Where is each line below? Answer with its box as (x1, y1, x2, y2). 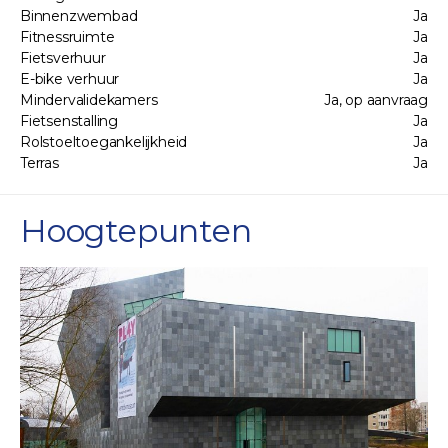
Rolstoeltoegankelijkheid (20, 132, 188, 151)
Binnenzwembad (20, 6, 138, 25)
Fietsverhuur (20, 48, 106, 67)
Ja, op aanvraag (324, 90, 428, 109)
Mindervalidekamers (20, 90, 158, 109)
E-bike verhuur (20, 69, 120, 88)
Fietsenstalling (20, 111, 118, 130)
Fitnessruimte (20, 27, 115, 46)
